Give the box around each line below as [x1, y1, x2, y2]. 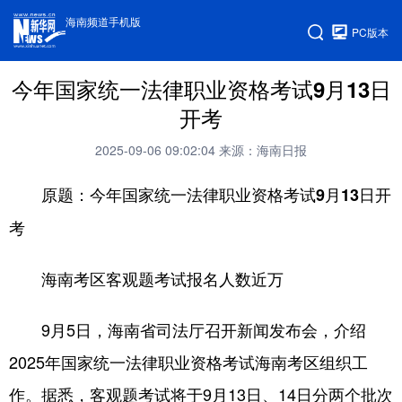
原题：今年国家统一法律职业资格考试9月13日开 [41, 183, 391, 206]
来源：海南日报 [219, 141, 307, 159]
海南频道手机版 [66, 13, 142, 29]
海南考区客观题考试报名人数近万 [41, 267, 284, 291]
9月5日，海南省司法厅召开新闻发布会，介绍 [9, 318, 366, 341]
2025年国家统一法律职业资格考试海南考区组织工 [9, 350, 368, 373]
